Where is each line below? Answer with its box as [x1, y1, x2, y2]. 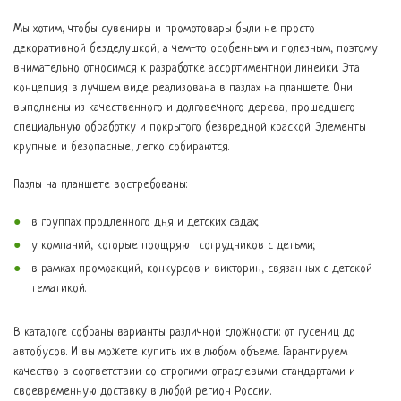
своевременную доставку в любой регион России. [13, 385, 271, 398]
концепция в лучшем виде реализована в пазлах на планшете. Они [13, 81, 353, 95]
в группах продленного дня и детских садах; [31, 216, 259, 229]
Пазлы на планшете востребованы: [13, 178, 187, 192]
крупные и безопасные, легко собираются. [13, 141, 229, 154]
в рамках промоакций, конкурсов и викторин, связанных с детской [31, 262, 372, 276]
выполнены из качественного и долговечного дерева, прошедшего [13, 101, 355, 115]
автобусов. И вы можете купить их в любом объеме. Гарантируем [13, 346, 347, 359]
